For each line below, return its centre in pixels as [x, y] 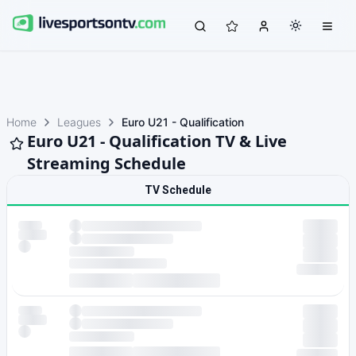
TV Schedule [178, 190]
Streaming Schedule [106, 163]
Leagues [79, 122]
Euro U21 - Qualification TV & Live [157, 141]
